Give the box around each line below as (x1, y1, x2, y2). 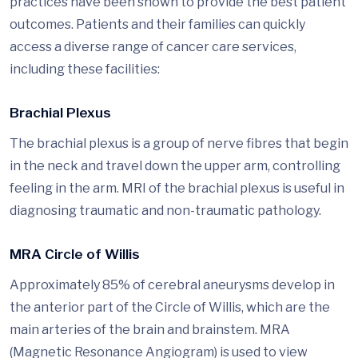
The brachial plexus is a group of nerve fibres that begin (10, 136, 348, 152)
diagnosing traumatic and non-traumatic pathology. (10, 203, 321, 219)
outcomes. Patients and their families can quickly (10, 17, 305, 33)
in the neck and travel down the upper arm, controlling (10, 158, 340, 174)
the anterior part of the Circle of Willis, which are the (10, 300, 330, 316)
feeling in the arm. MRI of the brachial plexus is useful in (10, 181, 344, 197)
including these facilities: (10, 62, 160, 78)
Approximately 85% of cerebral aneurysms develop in (10, 277, 335, 293)
